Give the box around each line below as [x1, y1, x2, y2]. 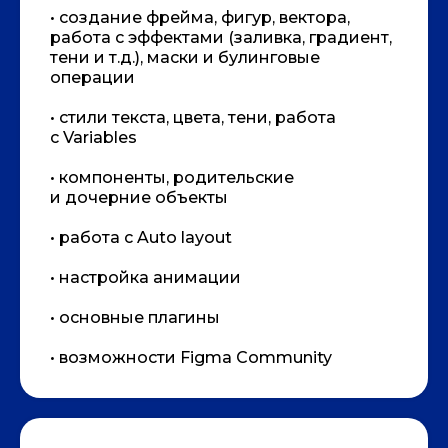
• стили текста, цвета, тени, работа [50, 107, 336, 127]
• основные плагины [50, 307, 220, 327]
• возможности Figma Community [50, 347, 332, 367]
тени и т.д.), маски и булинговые [50, 47, 320, 67]
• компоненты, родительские [50, 167, 294, 187]
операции [50, 67, 135, 87]
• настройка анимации [50, 267, 241, 287]
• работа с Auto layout [50, 227, 232, 247]
